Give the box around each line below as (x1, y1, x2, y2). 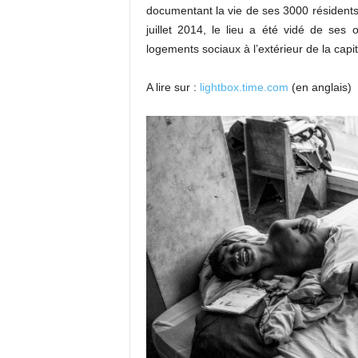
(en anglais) (288, 81, 352, 93)
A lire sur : (145, 81, 200, 93)
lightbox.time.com (199, 81, 288, 93)
